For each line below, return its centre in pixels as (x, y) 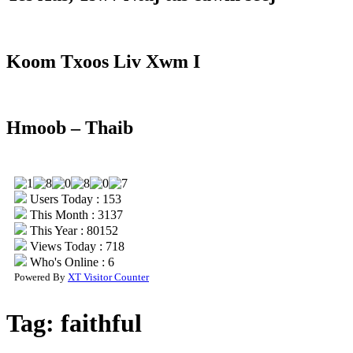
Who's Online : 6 (71, 262)
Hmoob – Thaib (70, 128)
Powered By (41, 277)
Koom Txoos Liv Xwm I (103, 61)
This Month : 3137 (75, 215)
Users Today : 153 (74, 199)
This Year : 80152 (72, 231)
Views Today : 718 (76, 247)
